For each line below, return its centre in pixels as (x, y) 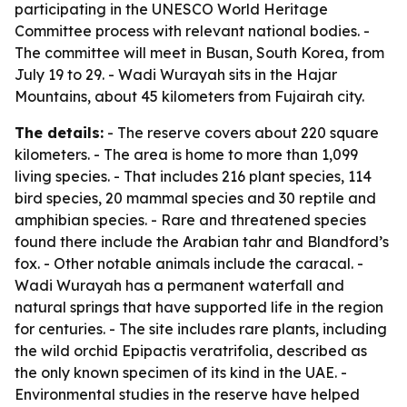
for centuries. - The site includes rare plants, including (201, 329)
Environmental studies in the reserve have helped (187, 394)
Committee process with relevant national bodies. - (192, 31)
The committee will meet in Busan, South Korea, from (199, 53)
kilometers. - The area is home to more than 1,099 (186, 154)
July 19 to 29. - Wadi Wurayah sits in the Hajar (176, 74)
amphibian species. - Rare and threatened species (190, 220)
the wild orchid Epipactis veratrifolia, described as (191, 351)
